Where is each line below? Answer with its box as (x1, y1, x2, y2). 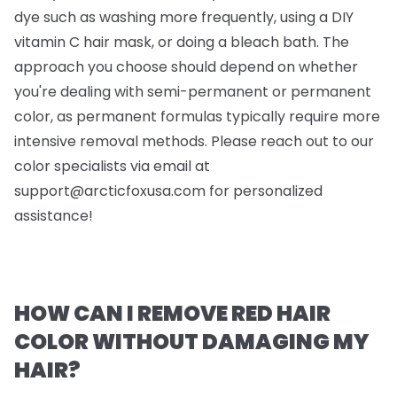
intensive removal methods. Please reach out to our (14, 130, 374, 152)
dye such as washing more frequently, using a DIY (14, 6, 354, 27)
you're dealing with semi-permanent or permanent (14, 81, 371, 102)
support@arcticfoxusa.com (14, 180, 206, 201)
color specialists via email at (14, 155, 210, 176)
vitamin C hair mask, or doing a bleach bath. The (14, 31, 349, 52)
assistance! (14, 205, 93, 226)
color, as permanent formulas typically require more (14, 105, 380, 127)
